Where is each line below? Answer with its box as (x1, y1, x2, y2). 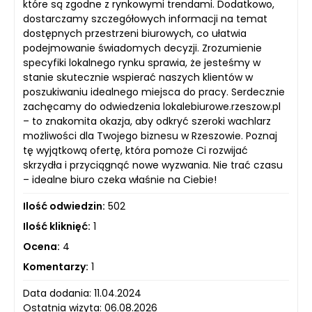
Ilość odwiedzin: (23, 199, 105, 213)
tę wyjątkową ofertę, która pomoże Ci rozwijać (23, 143, 248, 157)
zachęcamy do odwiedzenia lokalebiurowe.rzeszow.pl (23, 100, 281, 114)
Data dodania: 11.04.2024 (23, 286, 141, 300)
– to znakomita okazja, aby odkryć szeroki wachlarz (23, 114, 271, 128)
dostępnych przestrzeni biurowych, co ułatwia (23, 26, 247, 40)
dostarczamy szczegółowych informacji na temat (23, 12, 267, 26)
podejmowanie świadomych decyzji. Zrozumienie (23, 41, 262, 55)
